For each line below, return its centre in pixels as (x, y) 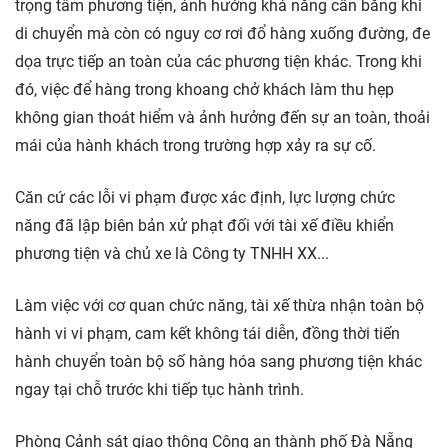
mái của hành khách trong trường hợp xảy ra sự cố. (195, 146)
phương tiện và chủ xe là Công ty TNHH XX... (172, 254)
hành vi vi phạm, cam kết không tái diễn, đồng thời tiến (207, 334)
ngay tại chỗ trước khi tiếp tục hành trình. (159, 390)
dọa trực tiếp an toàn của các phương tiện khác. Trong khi (218, 62)
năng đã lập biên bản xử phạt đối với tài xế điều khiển (204, 226)
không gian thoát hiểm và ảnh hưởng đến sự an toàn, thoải (222, 118)
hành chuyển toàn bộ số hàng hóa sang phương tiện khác (218, 362)
